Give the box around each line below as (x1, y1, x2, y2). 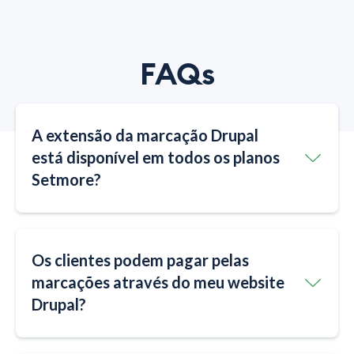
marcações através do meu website (32, 272, 284, 292)
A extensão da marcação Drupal (32, 125, 258, 145)
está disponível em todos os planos (32, 147, 280, 167)
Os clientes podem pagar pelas (32, 250, 249, 269)
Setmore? (32, 169, 101, 189)
